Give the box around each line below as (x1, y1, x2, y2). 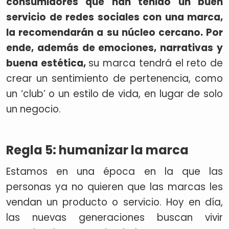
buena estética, (6, 56, 89, 70)
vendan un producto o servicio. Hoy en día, (6, 195, 223, 209)
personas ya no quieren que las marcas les (6, 180, 223, 194)
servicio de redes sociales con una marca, (6, 10, 223, 24)
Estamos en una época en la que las (6, 165, 223, 178)
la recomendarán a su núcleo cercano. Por (6, 26, 223, 39)
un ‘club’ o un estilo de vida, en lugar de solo (6, 87, 223, 101)
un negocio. (6, 102, 61, 116)
